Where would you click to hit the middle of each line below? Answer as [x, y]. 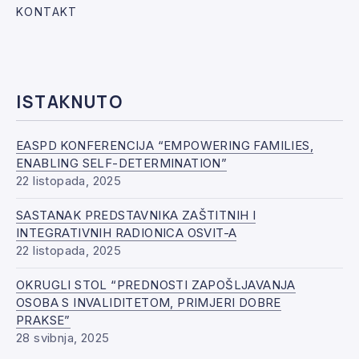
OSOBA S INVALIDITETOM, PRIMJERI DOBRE [149, 303]
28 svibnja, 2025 [63, 338]
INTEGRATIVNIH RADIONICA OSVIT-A [127, 233]
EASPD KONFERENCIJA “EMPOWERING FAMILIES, [165, 146]
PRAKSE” [43, 321]
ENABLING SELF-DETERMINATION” [122, 163]
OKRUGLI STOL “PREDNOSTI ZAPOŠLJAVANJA [156, 285]
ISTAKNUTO [70, 102]
